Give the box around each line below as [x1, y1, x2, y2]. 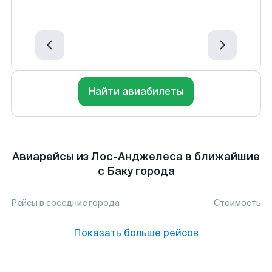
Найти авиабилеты [88, 85, 184, 98]
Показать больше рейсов [73, 226, 199, 239]
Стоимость [214, 197, 261, 208]
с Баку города [97, 164, 175, 178]
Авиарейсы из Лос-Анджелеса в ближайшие [12, 149, 260, 164]
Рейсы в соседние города [11, 197, 120, 208]
